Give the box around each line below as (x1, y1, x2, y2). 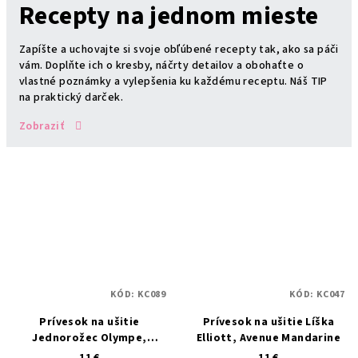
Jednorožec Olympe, (32, 329, 147, 346)
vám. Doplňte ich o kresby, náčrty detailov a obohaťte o (19, 58, 304, 74)
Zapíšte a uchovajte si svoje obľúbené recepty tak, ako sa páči (19, 42, 339, 58)
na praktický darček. (19, 89, 124, 106)
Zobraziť (19, 118, 65, 135)
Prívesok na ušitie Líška (202, 313, 335, 330)
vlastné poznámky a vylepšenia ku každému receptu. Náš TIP (19, 74, 328, 90)
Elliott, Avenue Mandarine (197, 329, 340, 346)
